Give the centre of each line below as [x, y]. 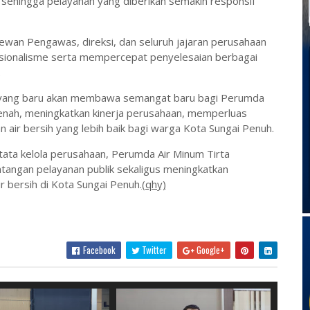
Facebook [98, 250]
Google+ [209, 250]
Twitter [153, 250]
